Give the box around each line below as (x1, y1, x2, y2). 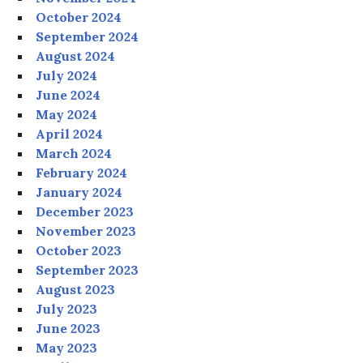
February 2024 (36, 164, 128, 181)
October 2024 (36, 9, 122, 26)
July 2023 (36, 301, 98, 318)
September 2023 (36, 262, 139, 279)
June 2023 (36, 320, 101, 337)
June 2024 (36, 87, 101, 104)
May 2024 (36, 106, 98, 123)
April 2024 (36, 126, 104, 143)
